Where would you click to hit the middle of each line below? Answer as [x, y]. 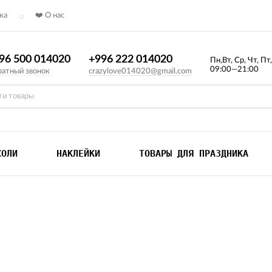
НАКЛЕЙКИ [78, 154]
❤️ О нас [50, 15]
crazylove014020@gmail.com [140, 71]
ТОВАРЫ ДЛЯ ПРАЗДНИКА [194, 154]
